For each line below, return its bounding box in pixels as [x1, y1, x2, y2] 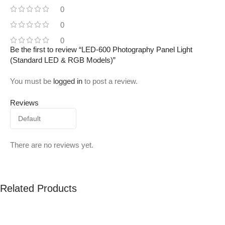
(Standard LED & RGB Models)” [10, 56, 116, 65]
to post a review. [82, 77, 138, 86]
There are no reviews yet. [10, 141, 93, 150]
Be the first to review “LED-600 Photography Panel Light [10, 45, 192, 54]
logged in [53, 77, 82, 86]
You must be [10, 77, 53, 86]
